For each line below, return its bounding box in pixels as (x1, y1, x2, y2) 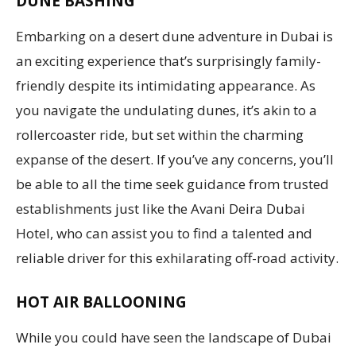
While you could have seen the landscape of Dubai (16, 327, 331, 346)
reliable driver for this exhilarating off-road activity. (16, 248, 339, 267)
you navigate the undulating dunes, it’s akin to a (16, 100, 317, 119)
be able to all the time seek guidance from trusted (16, 174, 329, 193)
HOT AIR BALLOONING (16, 291, 187, 312)
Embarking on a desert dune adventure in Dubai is (16, 26, 333, 45)
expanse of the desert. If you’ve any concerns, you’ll (16, 149, 334, 168)
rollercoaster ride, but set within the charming (16, 125, 304, 144)
